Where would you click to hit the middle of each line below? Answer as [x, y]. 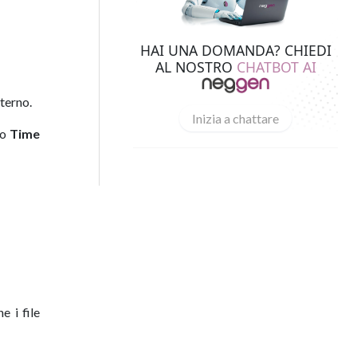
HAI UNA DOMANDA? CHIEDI [235, 50]
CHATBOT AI [276, 67]
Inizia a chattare [235, 118]
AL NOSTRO [196, 67]
